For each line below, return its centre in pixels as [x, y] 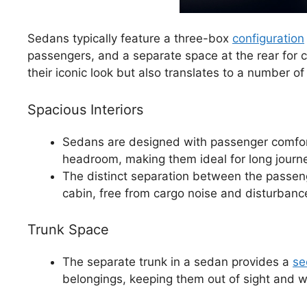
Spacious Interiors [85, 109]
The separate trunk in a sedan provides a [177, 262]
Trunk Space [68, 230]
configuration [268, 39]
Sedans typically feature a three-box [130, 39]
